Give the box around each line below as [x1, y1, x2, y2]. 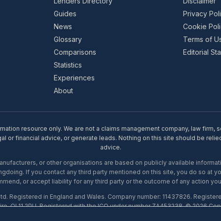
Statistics [53, 61, 82, 69]
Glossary [53, 35, 82, 43]
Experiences [53, 74, 95, 82]
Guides [53, 9, 76, 18]
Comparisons [53, 48, 96, 56]
